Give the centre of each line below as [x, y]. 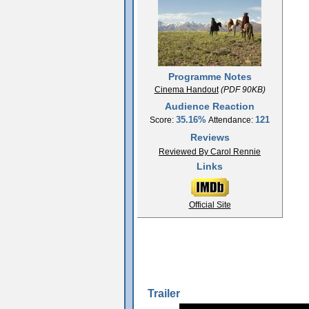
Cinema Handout [186, 89]
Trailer [164, 293]
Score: [163, 120]
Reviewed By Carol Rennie [210, 151]
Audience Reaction [210, 106]
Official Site [210, 205]
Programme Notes [210, 76]
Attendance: [231, 120]
